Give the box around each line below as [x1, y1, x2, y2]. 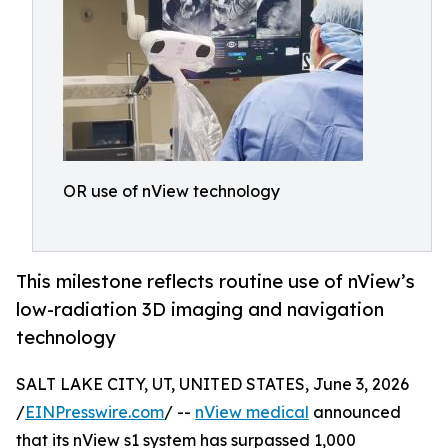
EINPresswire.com [25, 402, 164, 423]
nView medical [195, 402, 309, 423]
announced [309, 402, 401, 423]
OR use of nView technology [63, 181, 280, 201]
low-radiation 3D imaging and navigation [16, 298, 384, 321]
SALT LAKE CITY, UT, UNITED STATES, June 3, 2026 [16, 374, 409, 395]
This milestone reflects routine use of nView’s [16, 270, 415, 293]
